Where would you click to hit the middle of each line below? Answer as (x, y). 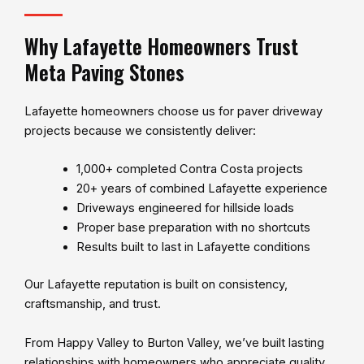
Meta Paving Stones (104, 71)
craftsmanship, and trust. (93, 304)
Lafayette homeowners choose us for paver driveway (173, 111)
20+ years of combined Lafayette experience (201, 189)
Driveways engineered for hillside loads (185, 208)
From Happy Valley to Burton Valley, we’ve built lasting (174, 342)
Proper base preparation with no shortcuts (193, 228)
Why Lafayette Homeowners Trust (161, 45)
